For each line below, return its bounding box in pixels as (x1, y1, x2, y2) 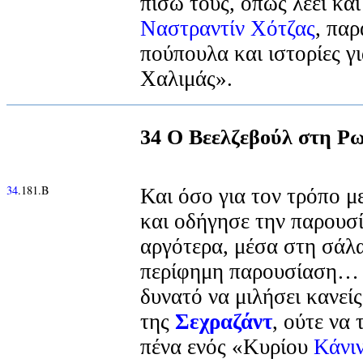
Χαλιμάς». (140, 66, 233, 91)
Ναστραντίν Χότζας (140, 15, 315, 41)
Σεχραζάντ (175, 309, 272, 334)
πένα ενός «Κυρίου (140, 334, 314, 359)
